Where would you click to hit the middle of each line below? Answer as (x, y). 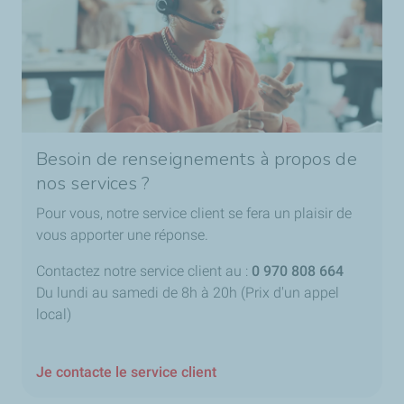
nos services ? (93, 184)
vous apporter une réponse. (122, 235)
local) (54, 315)
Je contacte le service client (126, 372)
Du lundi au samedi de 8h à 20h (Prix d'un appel (188, 293)
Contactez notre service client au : (142, 271)
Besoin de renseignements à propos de (197, 160)
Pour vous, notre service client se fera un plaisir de (194, 214)
